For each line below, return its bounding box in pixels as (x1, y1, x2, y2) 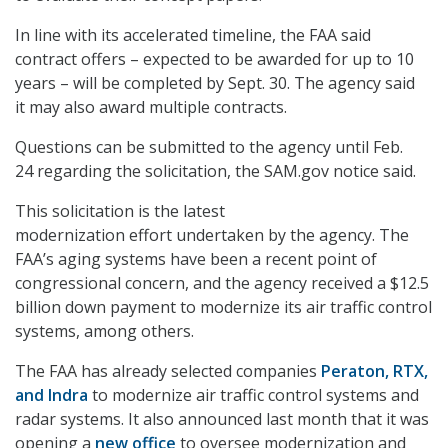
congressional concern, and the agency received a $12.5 (15, 272, 429, 295)
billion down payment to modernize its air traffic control (15, 296, 432, 319)
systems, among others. (15, 320, 194, 343)
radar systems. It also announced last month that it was (15, 408, 429, 431)
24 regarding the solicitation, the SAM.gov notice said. (15, 160, 416, 183)
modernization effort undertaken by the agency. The (15, 224, 409, 247)
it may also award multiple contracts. (15, 96, 287, 119)
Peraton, (321, 360, 389, 383)
